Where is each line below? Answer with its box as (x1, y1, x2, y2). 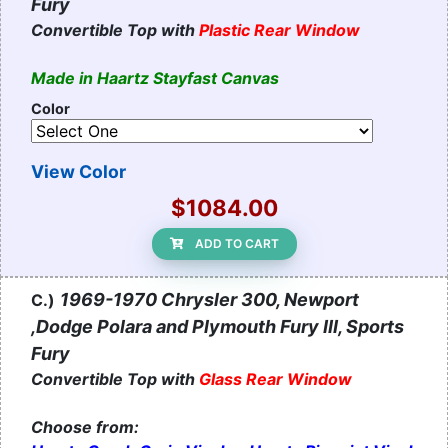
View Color (31, 161, 126, 183)
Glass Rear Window (199, 369, 352, 390)
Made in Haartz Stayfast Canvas (31, 68, 279, 89)
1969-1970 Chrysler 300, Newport (60, 289, 359, 311)
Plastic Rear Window (199, 20, 360, 41)
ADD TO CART (194, 236, 279, 252)
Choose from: (31, 417, 139, 438)
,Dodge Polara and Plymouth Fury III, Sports (31, 316, 404, 338)
